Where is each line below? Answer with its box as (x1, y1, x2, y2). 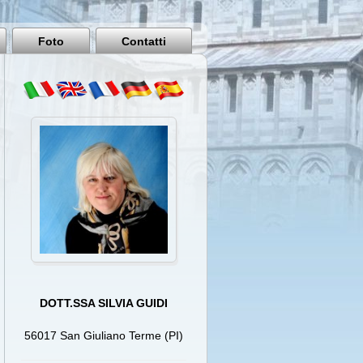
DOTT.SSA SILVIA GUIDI (40, 297, 169, 310)
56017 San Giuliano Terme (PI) (24, 329, 184, 342)
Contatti (122, 35, 166, 48)
